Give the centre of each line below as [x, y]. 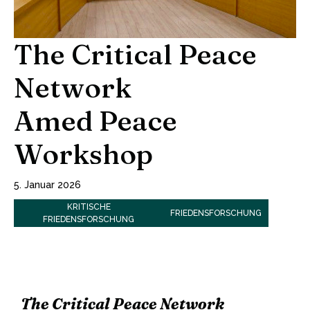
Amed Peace [95, 121]
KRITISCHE [89, 207]
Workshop [83, 154]
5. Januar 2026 [47, 185]
